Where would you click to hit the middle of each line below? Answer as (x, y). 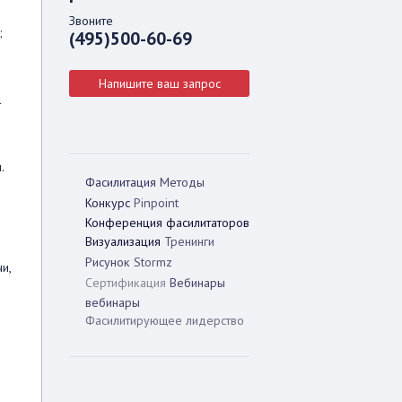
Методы (182, 182)
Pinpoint (156, 203)
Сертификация (126, 283)
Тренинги (189, 241)
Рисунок (108, 262)
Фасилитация (121, 182)
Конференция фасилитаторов (167, 223)
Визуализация (123, 241)
